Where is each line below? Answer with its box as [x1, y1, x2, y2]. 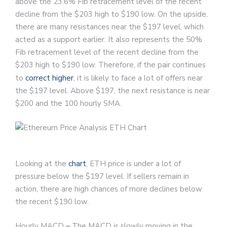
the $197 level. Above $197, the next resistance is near [15, 86, 210, 96]
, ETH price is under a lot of [86, 159, 181, 169]
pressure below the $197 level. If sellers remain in [15, 171, 189, 182]
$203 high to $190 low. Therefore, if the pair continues [15, 60, 206, 70]
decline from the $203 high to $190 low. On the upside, [15, 9, 208, 20]
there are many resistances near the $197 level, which [15, 22, 204, 32]
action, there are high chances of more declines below [15, 184, 202, 195]
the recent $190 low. [15, 197, 89, 207]
